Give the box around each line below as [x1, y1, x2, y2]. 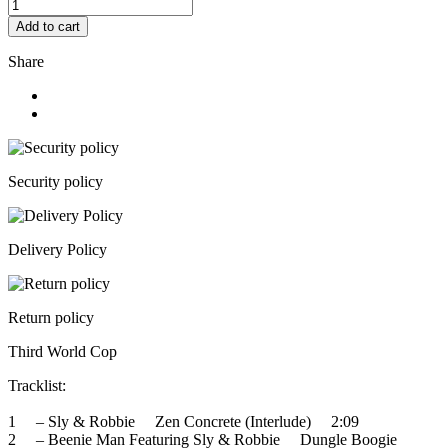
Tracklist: [8, 377, 66, 395]
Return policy [8, 309, 94, 327]
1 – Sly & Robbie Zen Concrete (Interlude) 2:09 [8, 413, 359, 431]
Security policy [8, 173, 103, 191]
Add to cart [16, 19, 80, 35]
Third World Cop [8, 343, 117, 361]
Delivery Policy [8, 241, 107, 259]
